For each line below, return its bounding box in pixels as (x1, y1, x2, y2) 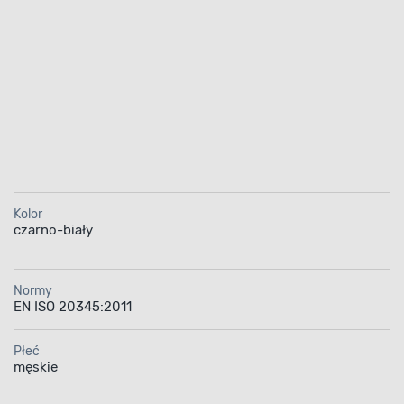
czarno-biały (13, 221, 93, 238)
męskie (13, 358, 58, 375)
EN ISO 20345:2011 (13, 298, 132, 315)
